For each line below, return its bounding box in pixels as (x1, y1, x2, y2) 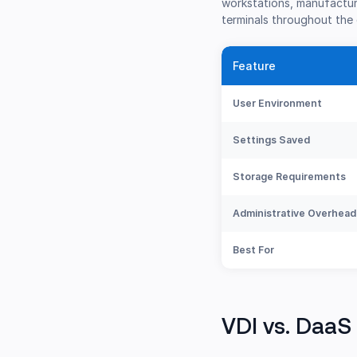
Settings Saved (233, 134, 311, 147)
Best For (233, 244, 275, 257)
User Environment (233, 97, 323, 110)
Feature (233, 59, 277, 73)
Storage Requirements (233, 171, 347, 183)
